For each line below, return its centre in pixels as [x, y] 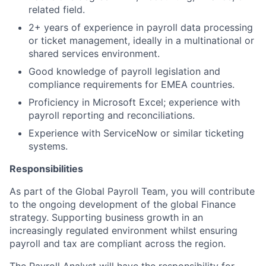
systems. [48, 146]
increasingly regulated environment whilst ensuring [123, 230]
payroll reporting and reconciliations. [112, 115]
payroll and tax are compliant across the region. [118, 243]
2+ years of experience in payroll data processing [141, 27]
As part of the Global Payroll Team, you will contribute [132, 191]
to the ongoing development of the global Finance [123, 204]
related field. [57, 9]
